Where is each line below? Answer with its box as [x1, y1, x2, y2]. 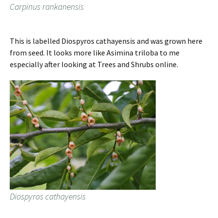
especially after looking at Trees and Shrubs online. [10, 59, 178, 69]
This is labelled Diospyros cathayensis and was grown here [10, 36, 202, 46]
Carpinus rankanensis [10, 1, 84, 12]
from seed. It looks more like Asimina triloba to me [10, 48, 180, 57]
